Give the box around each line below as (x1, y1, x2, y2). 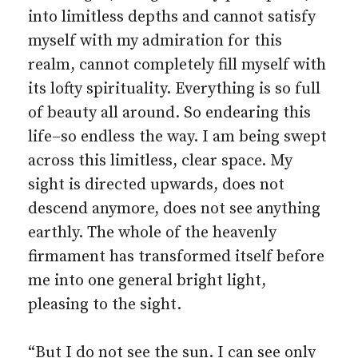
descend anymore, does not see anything (28, 199, 320, 219)
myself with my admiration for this (28, 31, 282, 51)
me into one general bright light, (28, 271, 266, 291)
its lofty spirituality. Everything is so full (28, 79, 320, 99)
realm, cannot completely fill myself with (28, 55, 326, 75)
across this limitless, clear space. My (28, 151, 292, 171)
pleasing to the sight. (28, 295, 181, 315)
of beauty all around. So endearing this (28, 103, 311, 123)
